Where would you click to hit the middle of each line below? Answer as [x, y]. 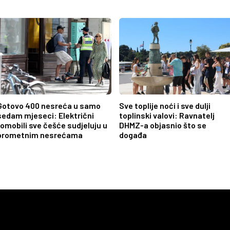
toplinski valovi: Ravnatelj [167, 115]
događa [133, 135]
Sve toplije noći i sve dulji [165, 105]
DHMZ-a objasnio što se [162, 125]
